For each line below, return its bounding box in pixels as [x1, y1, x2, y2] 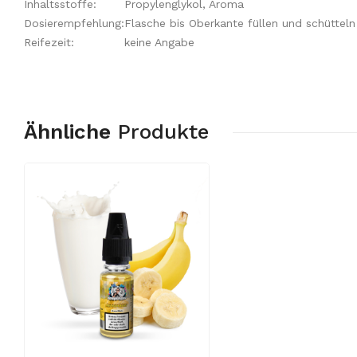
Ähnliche [24, 120, 111, 143]
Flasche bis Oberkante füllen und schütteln [124, 17, 355, 29]
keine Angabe [124, 36, 194, 49]
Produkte [117, 120, 209, 143]
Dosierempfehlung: [24, 17, 124, 29]
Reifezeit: [24, 36, 74, 49]
